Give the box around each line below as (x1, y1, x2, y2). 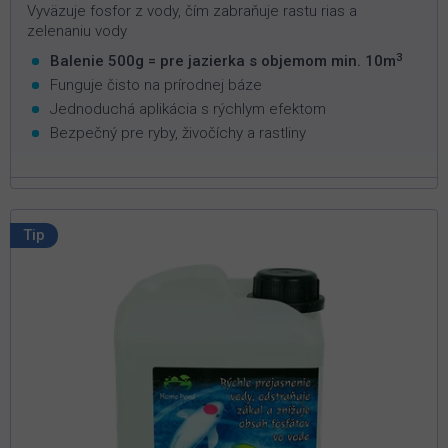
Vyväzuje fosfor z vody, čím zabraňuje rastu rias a (27, 2, 357, 21)
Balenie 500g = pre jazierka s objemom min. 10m (50, 52, 396, 71)
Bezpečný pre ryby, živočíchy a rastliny (50, 124, 306, 143)
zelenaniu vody (27, 22, 127, 41)
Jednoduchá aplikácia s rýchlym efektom (50, 100, 326, 119)
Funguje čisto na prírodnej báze (50, 76, 262, 95)
